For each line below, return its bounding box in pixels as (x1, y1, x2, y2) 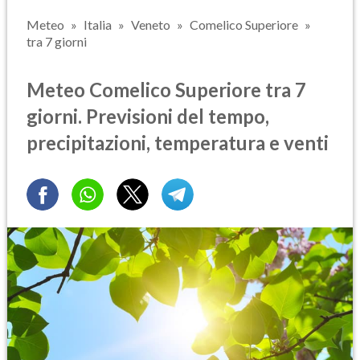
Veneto (131, 17, 170, 32)
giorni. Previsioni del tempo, (27, 104, 269, 128)
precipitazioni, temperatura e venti (27, 130, 329, 154)
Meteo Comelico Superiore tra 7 (27, 77, 306, 101)
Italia (84, 17, 112, 32)
